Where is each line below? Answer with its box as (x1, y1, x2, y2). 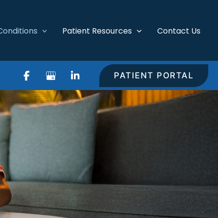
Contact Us (157, 25, 200, 36)
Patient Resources (62, 25, 132, 36)
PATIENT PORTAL (114, 70, 194, 80)
